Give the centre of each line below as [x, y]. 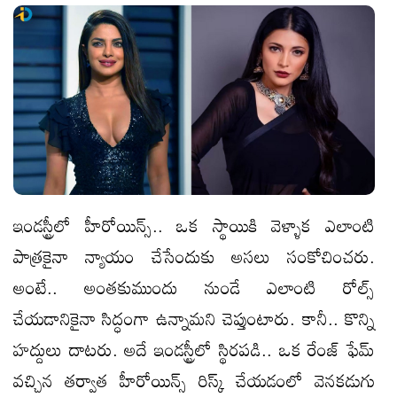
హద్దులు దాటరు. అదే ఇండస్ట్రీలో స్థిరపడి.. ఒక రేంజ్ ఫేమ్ [194, 349]
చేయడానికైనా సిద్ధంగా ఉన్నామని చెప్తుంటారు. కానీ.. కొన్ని [194, 318]
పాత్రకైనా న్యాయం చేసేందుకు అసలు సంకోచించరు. [194, 256]
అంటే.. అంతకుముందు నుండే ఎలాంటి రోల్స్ [194, 287]
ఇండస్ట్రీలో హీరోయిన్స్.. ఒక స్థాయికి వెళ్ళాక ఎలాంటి [194, 225]
